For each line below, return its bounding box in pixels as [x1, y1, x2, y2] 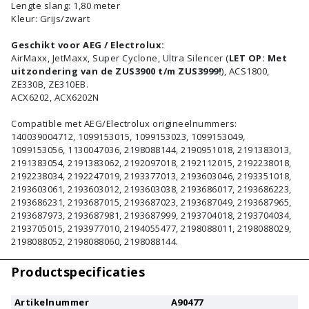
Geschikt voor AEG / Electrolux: [11, 38, 165, 51]
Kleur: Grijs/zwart [11, 12, 90, 25]
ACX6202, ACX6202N [11, 90, 99, 103]
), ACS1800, [221, 64, 270, 77]
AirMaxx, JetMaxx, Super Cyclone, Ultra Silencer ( [11, 51, 229, 64]
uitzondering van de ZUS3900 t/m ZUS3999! [11, 64, 221, 77]
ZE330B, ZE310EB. [11, 77, 88, 90]
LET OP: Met [228, 51, 287, 64]
